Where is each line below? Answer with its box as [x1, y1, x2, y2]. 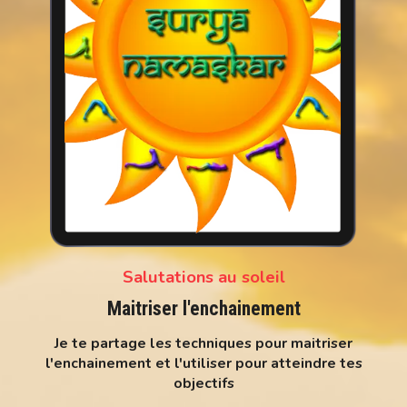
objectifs [173, 372, 234, 393]
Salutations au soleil [122, 264, 285, 288]
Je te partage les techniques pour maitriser [55, 333, 352, 353]
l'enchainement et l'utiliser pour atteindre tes [45, 352, 362, 373]
